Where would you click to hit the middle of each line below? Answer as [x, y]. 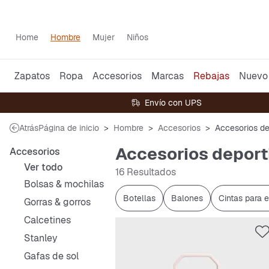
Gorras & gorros [57, 202]
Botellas [139, 198]
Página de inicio [69, 128]
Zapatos [32, 76]
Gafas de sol [51, 256]
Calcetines [47, 220]
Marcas [168, 76]
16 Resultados [146, 172]
